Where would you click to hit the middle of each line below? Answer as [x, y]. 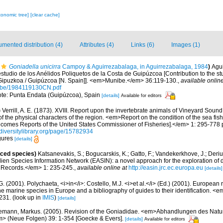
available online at [102, 168]
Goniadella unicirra [35, 67]
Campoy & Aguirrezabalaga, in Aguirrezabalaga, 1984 [134, 67]
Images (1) [186, 45]
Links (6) [143, 45]
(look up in [27, 197]
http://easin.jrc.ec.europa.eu [166, 168]
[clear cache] [45, 15]
